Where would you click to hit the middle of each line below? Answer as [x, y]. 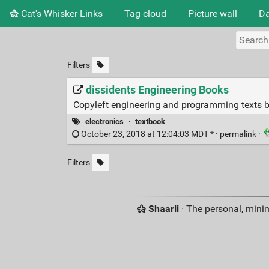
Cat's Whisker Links [61, 13]
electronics [105, 121]
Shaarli [164, 209]
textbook [150, 121]
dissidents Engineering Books [157, 90]
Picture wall [213, 13]
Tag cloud [145, 13]
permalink [239, 134]
